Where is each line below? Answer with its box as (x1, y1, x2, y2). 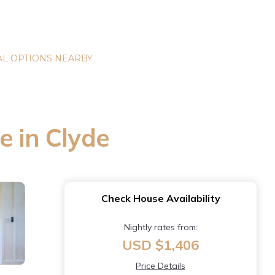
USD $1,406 (122, 236, 199, 254)
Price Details (136, 260, 185, 271)
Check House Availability (101, 192, 220, 204)
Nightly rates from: (123, 222, 198, 233)
